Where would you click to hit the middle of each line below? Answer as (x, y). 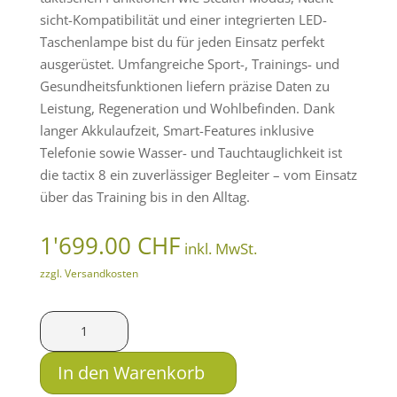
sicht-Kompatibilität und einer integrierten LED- (183, 19)
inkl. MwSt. (220, 248)
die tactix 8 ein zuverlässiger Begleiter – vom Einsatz (198, 174)
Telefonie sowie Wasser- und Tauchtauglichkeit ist (191, 152)
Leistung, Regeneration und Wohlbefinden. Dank (187, 108)
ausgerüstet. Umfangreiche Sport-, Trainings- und (189, 63)
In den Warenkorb (131, 372)
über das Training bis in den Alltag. (144, 196)
